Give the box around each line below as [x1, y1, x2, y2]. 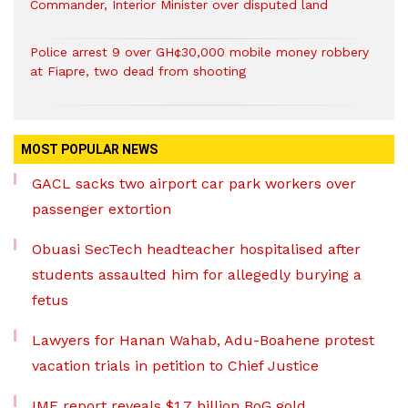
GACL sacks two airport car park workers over [32, 175, 356, 193]
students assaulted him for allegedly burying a [32, 266, 362, 284]
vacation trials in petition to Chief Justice [32, 357, 319, 375]
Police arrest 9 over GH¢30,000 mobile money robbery [30, 45, 369, 60]
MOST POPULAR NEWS [21, 142, 158, 158]
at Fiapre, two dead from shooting [30, 64, 246, 79]
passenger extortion [32, 200, 171, 219]
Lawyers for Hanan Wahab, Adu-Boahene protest [32, 331, 374, 350]
